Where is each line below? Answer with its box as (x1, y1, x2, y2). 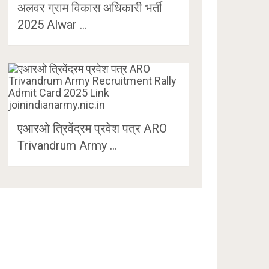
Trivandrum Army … (17, 138, 118, 153)
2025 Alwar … (17, 17, 88, 32)
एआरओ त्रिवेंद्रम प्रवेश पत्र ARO (17, 121, 168, 136)
